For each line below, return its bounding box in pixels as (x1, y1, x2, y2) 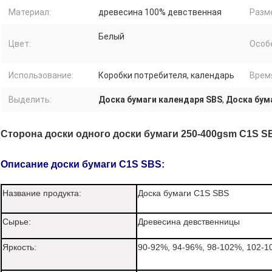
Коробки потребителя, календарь (98, 70, 234, 81)
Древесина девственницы (138, 216, 240, 226)
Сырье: (2, 216, 31, 226)
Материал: (8, 7, 51, 18)
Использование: (8, 70, 73, 81)
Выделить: (8, 95, 52, 105)
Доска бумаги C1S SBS (138, 188, 229, 198)
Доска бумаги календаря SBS (98, 95, 222, 105)
